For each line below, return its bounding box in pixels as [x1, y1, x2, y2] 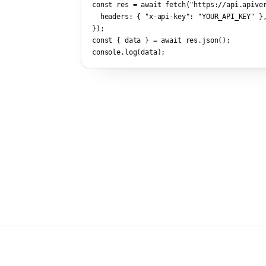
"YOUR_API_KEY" [198, 12, 255, 21]
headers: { [92, 12, 145, 21]
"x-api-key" [145, 12, 190, 21]
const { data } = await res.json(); [92, 36, 230, 45]
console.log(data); [92, 48, 166, 56]
